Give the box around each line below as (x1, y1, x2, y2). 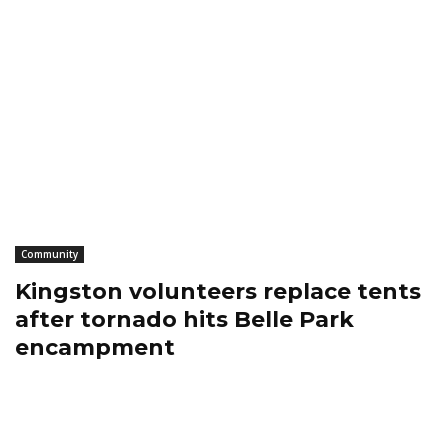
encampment (15, 334, 175, 362)
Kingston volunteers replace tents (15, 278, 421, 306)
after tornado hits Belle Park (15, 306, 354, 334)
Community (21, 247, 78, 262)
